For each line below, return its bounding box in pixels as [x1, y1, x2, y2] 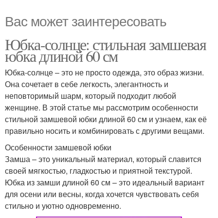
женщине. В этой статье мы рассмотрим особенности [5, 102, 198, 113]
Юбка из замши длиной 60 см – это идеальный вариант [5, 177, 204, 188]
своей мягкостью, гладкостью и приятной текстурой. [5, 165, 192, 177]
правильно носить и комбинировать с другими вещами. [5, 125, 204, 137]
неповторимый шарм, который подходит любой [5, 90, 176, 102]
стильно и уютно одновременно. [5, 200, 121, 212]
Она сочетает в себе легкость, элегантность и [5, 78, 168, 90]
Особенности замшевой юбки [5, 142, 111, 153]
